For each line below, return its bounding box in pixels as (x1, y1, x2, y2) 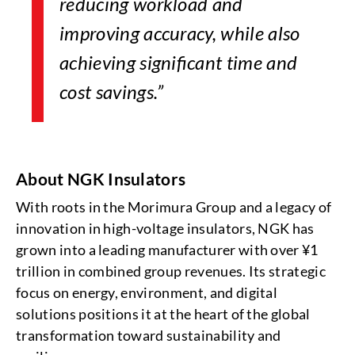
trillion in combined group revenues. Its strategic (16, 262, 326, 280)
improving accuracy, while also (59, 21, 300, 44)
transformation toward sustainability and (16, 326, 281, 344)
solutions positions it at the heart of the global (16, 305, 311, 323)
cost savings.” (59, 80, 168, 103)
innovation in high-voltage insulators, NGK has (16, 219, 315, 237)
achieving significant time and (59, 51, 298, 74)
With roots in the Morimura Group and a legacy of (16, 198, 332, 216)
